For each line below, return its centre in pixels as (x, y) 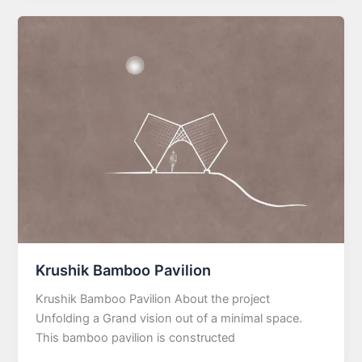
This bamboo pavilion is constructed (136, 337)
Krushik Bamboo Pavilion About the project (153, 299)
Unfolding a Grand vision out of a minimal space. (169, 318)
